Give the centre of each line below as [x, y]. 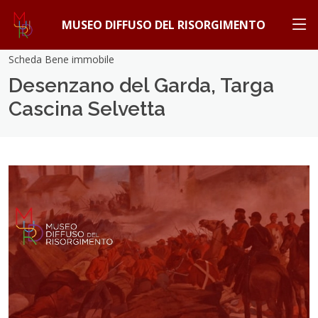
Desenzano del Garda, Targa [141, 86]
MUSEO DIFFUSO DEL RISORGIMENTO [163, 25]
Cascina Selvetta [87, 109]
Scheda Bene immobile [61, 59]
